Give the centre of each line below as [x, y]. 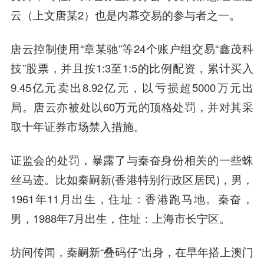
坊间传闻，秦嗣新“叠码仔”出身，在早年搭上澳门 [132, 252]
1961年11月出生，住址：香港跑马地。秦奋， [132, 199]
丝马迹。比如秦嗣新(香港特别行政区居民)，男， [132, 179]
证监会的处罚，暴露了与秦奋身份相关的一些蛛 [132, 160]
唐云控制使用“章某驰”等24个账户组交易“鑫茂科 [132, 49]
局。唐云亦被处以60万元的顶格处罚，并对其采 [132, 107]
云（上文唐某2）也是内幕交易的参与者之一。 [125, 15]
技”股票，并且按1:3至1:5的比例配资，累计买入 [132, 68]
